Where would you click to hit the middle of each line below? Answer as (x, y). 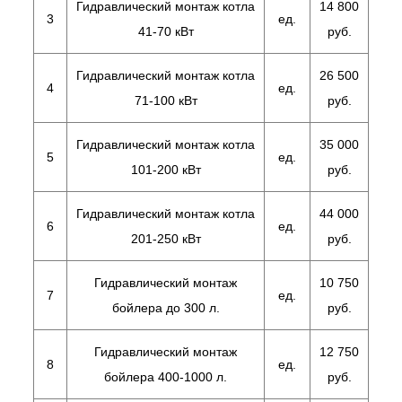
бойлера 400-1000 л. (166, 377)
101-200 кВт (166, 170)
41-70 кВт (166, 31)
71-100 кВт (166, 100)
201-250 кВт (166, 239)
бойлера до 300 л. (166, 308)
